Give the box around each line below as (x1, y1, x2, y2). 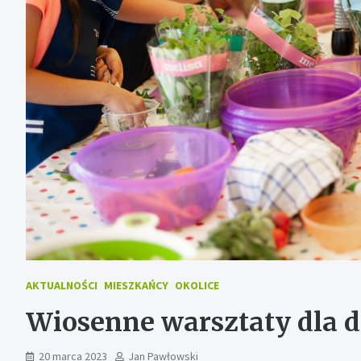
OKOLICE (175, 277, 219, 293)
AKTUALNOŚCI (26, 277, 98, 293)
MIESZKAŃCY (104, 277, 168, 293)
